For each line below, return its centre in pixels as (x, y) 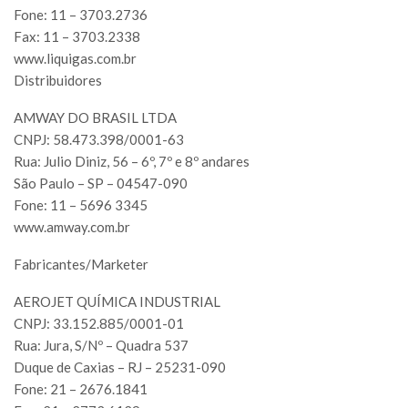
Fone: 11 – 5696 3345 (81, 205)
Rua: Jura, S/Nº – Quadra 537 (101, 346)
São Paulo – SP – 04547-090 (101, 184)
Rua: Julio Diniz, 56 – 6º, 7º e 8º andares (132, 162)
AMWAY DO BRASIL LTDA (95, 118)
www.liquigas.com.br (75, 59)
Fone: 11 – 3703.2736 (81, 15)
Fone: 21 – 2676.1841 (81, 389)
